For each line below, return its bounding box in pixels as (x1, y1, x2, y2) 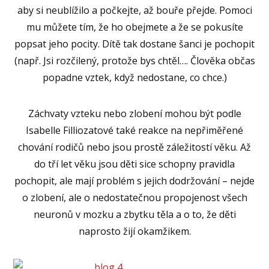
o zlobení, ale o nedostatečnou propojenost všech (22, 190, 247, 204)
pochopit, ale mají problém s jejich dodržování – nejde (14, 174, 255, 187)
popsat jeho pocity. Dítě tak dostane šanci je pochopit (14, 37, 255, 50)
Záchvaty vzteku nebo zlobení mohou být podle (28, 106, 241, 120)
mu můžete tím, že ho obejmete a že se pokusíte (26, 20, 243, 34)
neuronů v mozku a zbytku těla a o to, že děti (33, 207, 236, 221)
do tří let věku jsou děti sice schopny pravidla (34, 157, 235, 171)
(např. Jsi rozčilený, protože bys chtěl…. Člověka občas (14, 53, 255, 67)
